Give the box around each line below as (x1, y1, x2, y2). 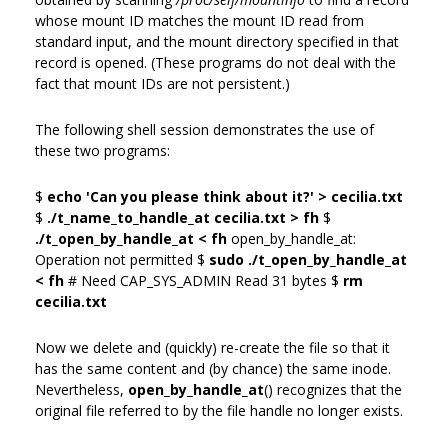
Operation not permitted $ (35, 249, 209, 269)
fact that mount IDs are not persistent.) (35, 73, 290, 93)
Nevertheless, (35, 379, 128, 399)
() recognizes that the (264, 379, 402, 399)
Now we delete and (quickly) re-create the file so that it (35, 337, 390, 357)
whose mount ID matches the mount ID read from (35, 10, 364, 30)
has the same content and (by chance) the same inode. (35, 358, 391, 378)
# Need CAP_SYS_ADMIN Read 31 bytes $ (64, 270, 343, 290)
